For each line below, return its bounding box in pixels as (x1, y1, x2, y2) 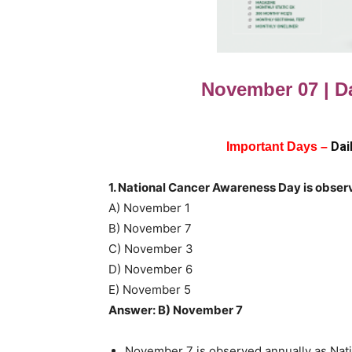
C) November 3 (108, 240, 193, 256)
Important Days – (226, 139, 331, 153)
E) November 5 (108, 281, 191, 297)
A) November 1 (108, 200, 190, 215)
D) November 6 (108, 261, 192, 277)
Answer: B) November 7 (108, 302, 243, 317)
